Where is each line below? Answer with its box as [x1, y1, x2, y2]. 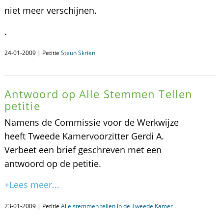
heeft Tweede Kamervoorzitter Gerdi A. [4, 130, 164, 142]
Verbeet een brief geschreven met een [4, 144, 162, 156]
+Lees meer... [4, 179, 59, 191]
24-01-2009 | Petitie [4, 49, 61, 57]
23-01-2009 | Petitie [4, 202, 61, 210]
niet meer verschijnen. [4, 4, 97, 16]
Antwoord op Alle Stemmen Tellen [4, 86, 193, 101]
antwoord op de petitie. [4, 158, 101, 169]
